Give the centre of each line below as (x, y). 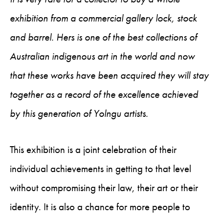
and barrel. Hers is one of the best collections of (103, 37)
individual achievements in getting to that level (100, 169)
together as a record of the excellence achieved (104, 94)
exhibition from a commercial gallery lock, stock (103, 18)
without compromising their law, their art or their (104, 188)
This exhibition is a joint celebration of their (93, 150)
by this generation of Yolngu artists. (79, 113)
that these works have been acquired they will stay (109, 75)
